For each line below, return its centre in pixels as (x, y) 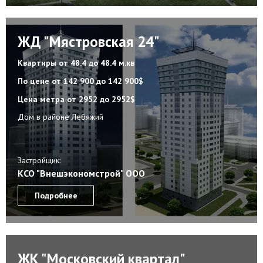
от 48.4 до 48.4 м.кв (97, 63)
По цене (35, 81)
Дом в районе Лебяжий (60, 117)
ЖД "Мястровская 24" (89, 41)
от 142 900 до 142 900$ (97, 81)
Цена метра (42, 99)
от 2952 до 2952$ (101, 99)
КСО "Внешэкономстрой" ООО (81, 173)
